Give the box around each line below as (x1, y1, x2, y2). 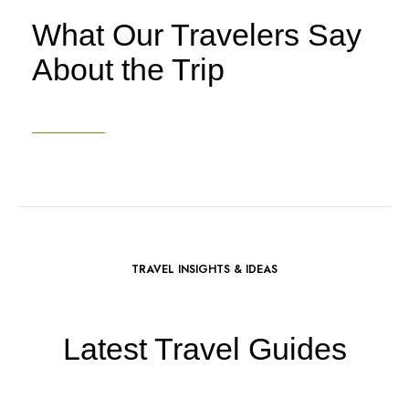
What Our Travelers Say (32, 16, 362, 52)
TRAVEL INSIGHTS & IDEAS (131, 260, 278, 278)
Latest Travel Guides (62, 330, 347, 366)
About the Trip (32, 51, 225, 87)
